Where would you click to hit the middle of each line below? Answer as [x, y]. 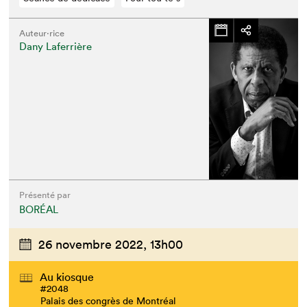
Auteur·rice [42, 33]
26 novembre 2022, [93, 244]
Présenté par [45, 195]
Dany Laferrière [56, 46]
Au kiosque [67, 277]
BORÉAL [39, 209]
